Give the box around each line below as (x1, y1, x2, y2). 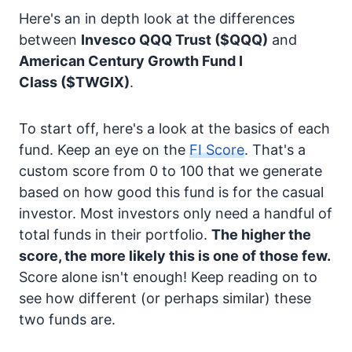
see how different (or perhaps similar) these (19, 290, 311, 306)
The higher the (211, 226, 311, 243)
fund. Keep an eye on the (19, 141, 189, 158)
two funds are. (19, 311, 115, 328)
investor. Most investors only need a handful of (19, 205, 332, 222)
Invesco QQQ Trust (81, 31, 211, 48)
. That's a (244, 141, 306, 158)
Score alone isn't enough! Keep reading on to (19, 269, 317, 285)
